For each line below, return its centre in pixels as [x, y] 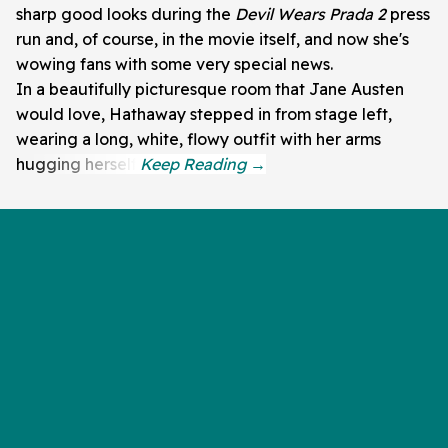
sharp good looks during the [125, 13]
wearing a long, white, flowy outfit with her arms [198, 138]
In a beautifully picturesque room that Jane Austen [210, 88]
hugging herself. [78, 163]
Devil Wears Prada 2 [310, 13]
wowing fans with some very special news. [174, 63]
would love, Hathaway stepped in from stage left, [204, 113]
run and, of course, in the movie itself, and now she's [212, 38]
